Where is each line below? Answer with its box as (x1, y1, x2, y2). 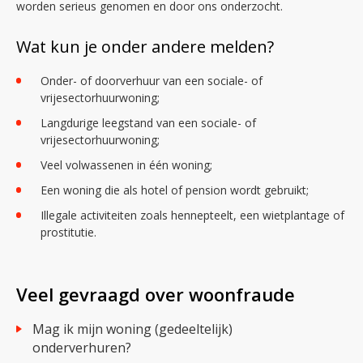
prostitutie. (41, 224, 100, 240)
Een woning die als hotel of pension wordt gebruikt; (41, 181, 309, 198)
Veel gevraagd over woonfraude (28, 281, 295, 306)
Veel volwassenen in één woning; (41, 156, 212, 173)
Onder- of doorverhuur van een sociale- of (41, 72, 263, 88)
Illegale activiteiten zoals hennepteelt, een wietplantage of (41, 207, 344, 223)
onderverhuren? (32, 339, 131, 357)
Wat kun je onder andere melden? (16, 35, 274, 58)
